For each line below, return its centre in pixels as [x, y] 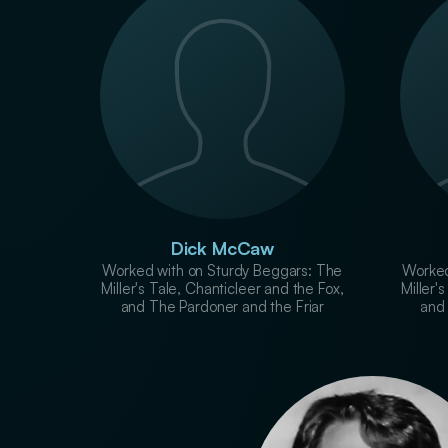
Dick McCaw [222, 247]
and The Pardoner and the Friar [222, 306]
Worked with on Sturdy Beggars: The [222, 270]
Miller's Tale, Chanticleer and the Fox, [222, 288]
